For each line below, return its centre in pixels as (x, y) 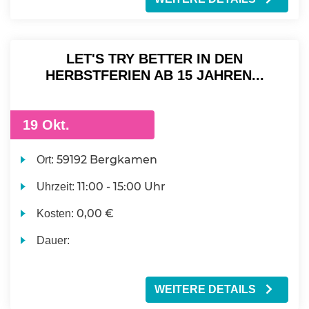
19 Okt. (44, 124)
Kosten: (57, 213)
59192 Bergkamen (107, 159)
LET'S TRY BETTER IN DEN (154, 58)
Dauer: (53, 240)
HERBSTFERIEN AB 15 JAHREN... (154, 75)
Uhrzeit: (57, 186)
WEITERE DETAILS (207, 289)
